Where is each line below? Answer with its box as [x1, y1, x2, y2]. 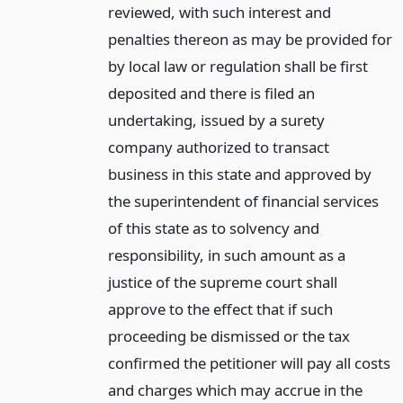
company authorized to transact [107, 137, 329, 158]
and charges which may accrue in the [107, 380, 363, 401]
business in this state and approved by [107, 164, 372, 185]
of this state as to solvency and [107, 218, 319, 239]
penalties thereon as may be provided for [107, 29, 392, 50]
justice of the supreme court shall [107, 272, 337, 293]
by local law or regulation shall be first [107, 56, 368, 77]
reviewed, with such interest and [107, 2, 331, 23]
